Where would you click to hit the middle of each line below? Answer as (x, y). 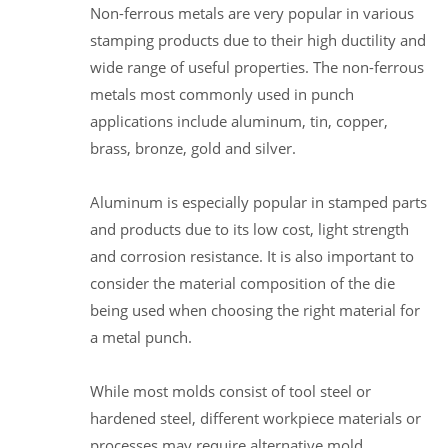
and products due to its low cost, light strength (249, 228)
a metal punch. (141, 336)
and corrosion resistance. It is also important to (252, 255)
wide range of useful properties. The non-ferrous (257, 66)
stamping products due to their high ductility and (258, 39)
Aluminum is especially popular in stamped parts (258, 201)
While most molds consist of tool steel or (230, 390)
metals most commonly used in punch (222, 93)
